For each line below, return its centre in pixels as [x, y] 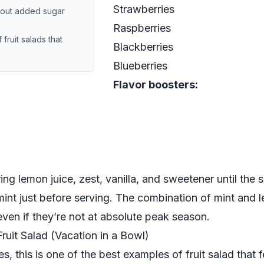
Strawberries [144, 9]
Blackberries [143, 47]
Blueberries [140, 66]
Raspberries [142, 28]
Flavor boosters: [156, 85]
